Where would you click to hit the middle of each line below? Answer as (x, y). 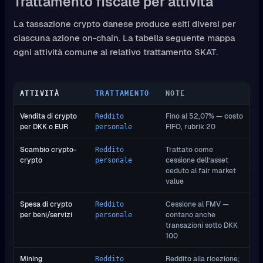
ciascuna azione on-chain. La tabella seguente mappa (124, 38)
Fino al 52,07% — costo (204, 116)
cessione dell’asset (197, 160)
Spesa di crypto (46, 204)
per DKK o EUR (44, 126)
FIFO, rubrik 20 (190, 126)
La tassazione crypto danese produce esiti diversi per (124, 24)
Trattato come (189, 149)
